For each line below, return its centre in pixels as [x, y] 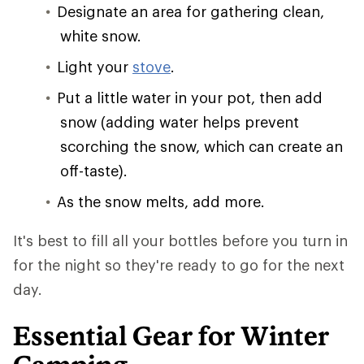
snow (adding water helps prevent [180, 122]
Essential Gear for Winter [171, 336]
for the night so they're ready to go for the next [179, 265]
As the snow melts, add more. [161, 201]
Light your [95, 67]
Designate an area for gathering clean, [191, 11]
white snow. [101, 36]
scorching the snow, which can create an [201, 146]
